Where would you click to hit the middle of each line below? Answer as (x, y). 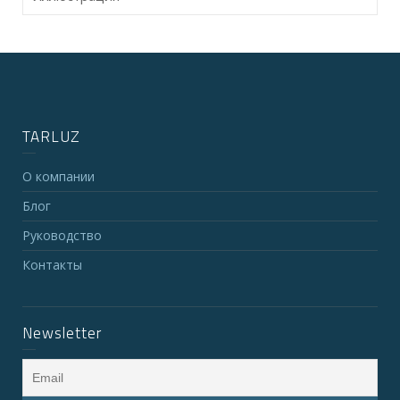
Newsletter (62, 333)
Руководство (62, 235)
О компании (58, 176)
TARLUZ (51, 137)
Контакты (52, 265)
